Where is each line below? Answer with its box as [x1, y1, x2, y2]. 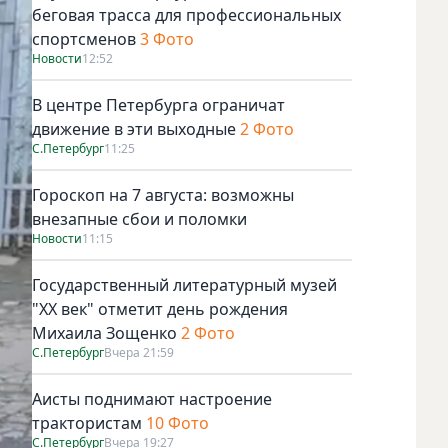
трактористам [32, 411, 142, 434]
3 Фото [140, 27, 194, 50]
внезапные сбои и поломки [32, 207, 247, 230]
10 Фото [146, 411, 209, 434]
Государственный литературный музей [32, 273, 337, 296]
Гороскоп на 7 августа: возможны [32, 183, 294, 206]
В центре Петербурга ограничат [32, 93, 285, 116]
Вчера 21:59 [104, 343, 174, 361]
